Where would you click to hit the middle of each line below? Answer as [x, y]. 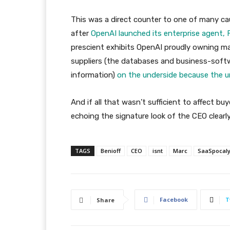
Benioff [111, 151]
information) [94, 75]
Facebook [174, 199]
